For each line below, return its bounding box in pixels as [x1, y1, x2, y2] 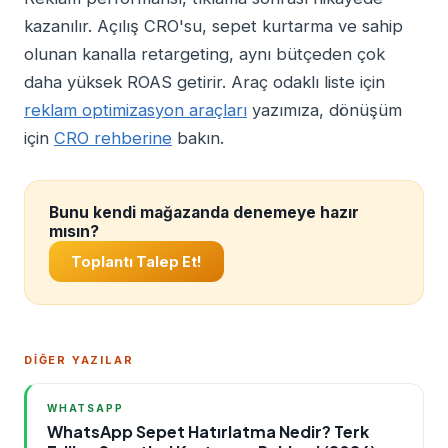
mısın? [49, 222, 99, 241]
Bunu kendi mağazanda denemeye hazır [49, 203, 359, 222]
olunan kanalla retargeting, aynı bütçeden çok [24, 44, 385, 64]
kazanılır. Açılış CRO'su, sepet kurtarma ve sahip [24, 16, 403, 36]
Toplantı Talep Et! [71, 253, 202, 270]
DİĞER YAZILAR [24, 353, 134, 367]
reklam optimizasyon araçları [24, 100, 247, 120]
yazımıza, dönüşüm [247, 100, 402, 120]
